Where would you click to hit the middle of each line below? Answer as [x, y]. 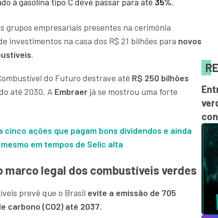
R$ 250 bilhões [159, 78]
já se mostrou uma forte [133, 92]
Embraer [71, 92]
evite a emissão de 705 [131, 193]
